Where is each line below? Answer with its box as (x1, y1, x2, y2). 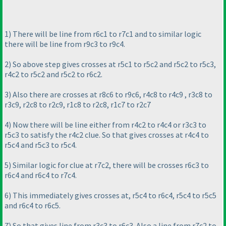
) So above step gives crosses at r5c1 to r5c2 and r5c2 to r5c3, (9, 59, 216, 70)
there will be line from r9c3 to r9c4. (5, 39, 125, 49)
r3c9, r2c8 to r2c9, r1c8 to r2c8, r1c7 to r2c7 (5, 99, 151, 110)
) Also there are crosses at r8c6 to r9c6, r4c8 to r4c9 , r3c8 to (9, 89, 212, 100)
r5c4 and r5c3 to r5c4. (5, 140, 77, 150)
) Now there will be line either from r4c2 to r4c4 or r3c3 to (9, 120, 206, 130)
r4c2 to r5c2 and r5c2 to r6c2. (5, 69, 102, 80)
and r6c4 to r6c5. (5, 200, 61, 211)
